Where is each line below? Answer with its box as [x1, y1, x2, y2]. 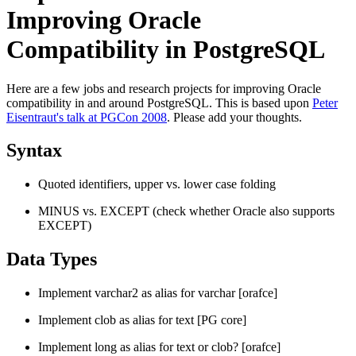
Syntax [6, 140, 62, 161]
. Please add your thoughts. [167, 110, 302, 124]
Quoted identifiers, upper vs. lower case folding [38, 177, 276, 192]
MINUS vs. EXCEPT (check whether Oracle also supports [38, 204, 335, 219]
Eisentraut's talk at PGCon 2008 [6, 110, 167, 124]
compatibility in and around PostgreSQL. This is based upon [6, 95, 312, 110]
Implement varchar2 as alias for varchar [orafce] [38, 286, 277, 300]
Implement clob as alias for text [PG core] [38, 313, 246, 327]
